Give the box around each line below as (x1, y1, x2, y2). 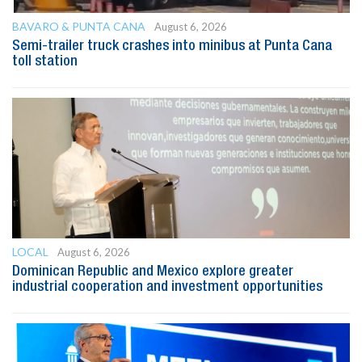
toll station (12, 54, 78, 68)
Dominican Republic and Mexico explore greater (12, 264, 293, 278)
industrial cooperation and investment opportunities (12, 280, 322, 293)
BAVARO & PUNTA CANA (12, 19, 145, 33)
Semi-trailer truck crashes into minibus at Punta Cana (12, 39, 332, 53)
